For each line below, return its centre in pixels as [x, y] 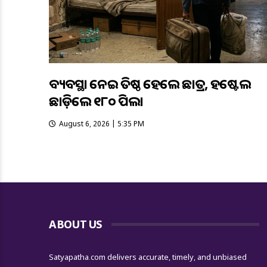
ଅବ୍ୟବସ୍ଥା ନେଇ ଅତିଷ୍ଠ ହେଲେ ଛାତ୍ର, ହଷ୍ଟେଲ [150, 83]
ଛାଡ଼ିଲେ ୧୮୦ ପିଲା [96, 100]
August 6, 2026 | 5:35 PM [102, 123]
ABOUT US [76, 224]
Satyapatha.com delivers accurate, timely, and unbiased [148, 257]
